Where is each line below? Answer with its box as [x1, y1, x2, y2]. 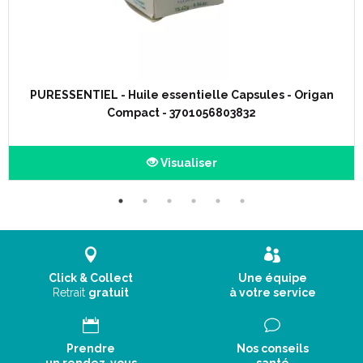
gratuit [88, 286, 129, 299]
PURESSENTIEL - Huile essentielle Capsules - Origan [29, 88, 334, 101]
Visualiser [157, 156, 217, 169]
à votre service [228, 286, 316, 299]
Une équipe [237, 271, 307, 284]
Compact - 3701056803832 [107, 106, 256, 119]
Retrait [53, 286, 88, 299]
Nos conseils [236, 342, 309, 355]
